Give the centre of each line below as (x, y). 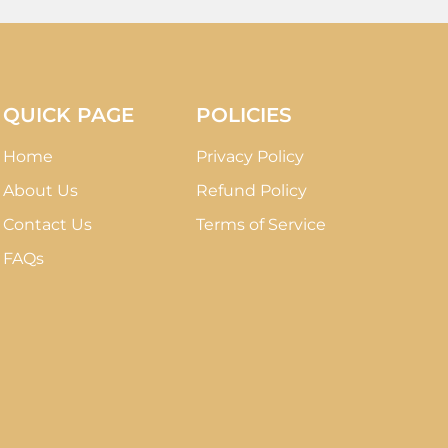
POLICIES (243, 114)
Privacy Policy (249, 156)
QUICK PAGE (68, 114)
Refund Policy (251, 190)
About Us (40, 190)
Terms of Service (260, 224)
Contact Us (47, 224)
